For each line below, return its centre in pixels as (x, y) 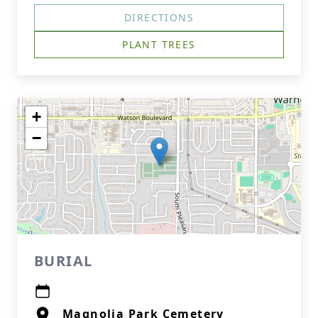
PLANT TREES (159, 44)
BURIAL (64, 261)
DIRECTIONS (159, 17)
